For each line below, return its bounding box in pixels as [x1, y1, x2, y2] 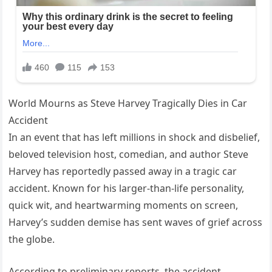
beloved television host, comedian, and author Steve [8, 148, 249, 161]
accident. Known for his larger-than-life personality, [8, 182, 245, 195]
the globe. [8, 233, 55, 246]
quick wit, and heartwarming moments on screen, [8, 199, 239, 212]
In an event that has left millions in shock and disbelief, [8, 131, 260, 144]
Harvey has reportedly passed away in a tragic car [8, 165, 237, 178]
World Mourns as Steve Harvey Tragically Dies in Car [8, 97, 248, 110]
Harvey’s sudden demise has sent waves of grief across [8, 216, 263, 229]
